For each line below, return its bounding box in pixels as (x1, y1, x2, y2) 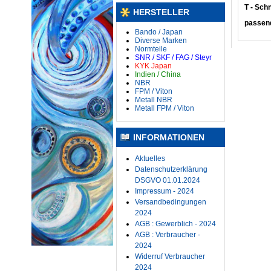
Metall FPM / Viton (135, 104, 194, 113)
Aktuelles (135, 154, 165, 163)
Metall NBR (135, 96, 172, 104)
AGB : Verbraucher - (135, 230, 200, 239)
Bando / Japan (135, 28, 183, 36)
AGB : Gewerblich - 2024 (135, 220, 216, 228)
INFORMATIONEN (133, 132, 204, 142)
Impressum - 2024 (135, 187, 194, 195)
